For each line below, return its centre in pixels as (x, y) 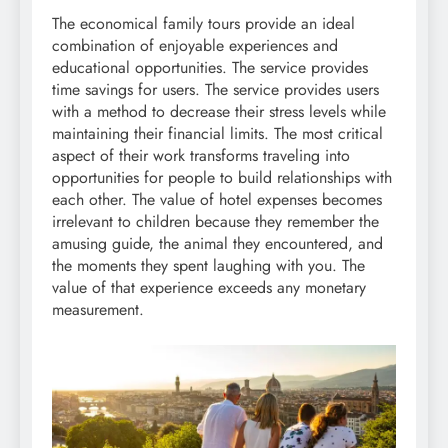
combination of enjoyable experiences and (195, 45)
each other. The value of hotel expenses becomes (217, 199)
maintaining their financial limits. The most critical (217, 133)
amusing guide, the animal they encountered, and (217, 243)
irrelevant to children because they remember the (215, 221)
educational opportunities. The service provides (210, 67)
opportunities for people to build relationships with (222, 177)
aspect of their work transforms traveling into (201, 155)
